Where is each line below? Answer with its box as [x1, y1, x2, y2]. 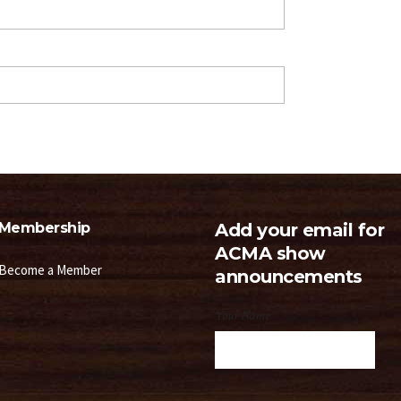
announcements [215, 266, 363, 287]
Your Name [215, 307, 270, 324]
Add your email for [215, 219, 385, 241]
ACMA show [215, 243, 326, 264]
